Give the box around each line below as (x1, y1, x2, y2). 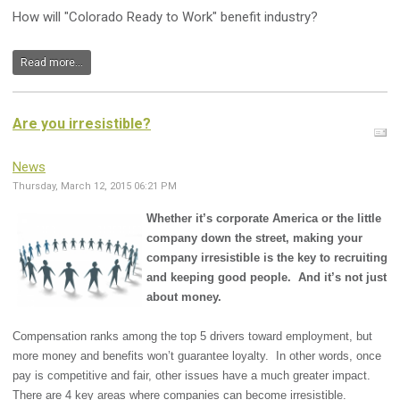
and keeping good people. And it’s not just (146, 271, 387, 285)
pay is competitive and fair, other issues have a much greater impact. (12, 369, 374, 383)
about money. (146, 290, 221, 304)
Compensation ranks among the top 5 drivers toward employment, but (12, 329, 372, 344)
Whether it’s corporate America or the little (146, 212, 381, 226)
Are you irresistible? (12, 115, 151, 133)
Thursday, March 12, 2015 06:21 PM (12, 180, 177, 193)
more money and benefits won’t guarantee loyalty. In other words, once (12, 349, 381, 363)
